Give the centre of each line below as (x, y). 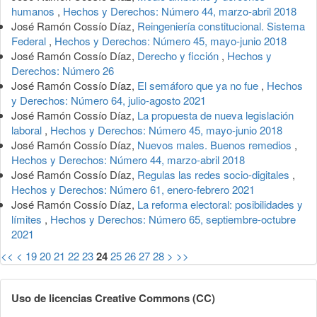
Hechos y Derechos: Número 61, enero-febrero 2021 (133, 189)
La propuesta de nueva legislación (215, 115)
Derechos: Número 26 (63, 70)
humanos (34, 11)
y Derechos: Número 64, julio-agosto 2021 (109, 100)
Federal (30, 40)
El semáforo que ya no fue (199, 85)
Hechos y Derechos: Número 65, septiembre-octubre (173, 219)
